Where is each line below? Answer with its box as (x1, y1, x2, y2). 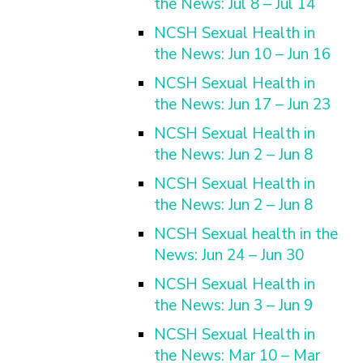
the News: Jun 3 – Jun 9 (154, 295, 313, 316)
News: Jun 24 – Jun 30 (154, 245, 304, 266)
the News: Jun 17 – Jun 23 (154, 94, 331, 115)
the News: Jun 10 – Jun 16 (154, 44, 331, 65)
